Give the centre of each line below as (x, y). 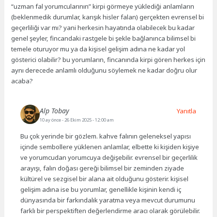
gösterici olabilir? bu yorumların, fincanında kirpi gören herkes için (108, 60)
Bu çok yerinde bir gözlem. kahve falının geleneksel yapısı (106, 136)
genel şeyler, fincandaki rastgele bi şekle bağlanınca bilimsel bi (104, 39)
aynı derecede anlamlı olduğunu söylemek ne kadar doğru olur (104, 70)
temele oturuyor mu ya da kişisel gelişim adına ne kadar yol (98, 49)
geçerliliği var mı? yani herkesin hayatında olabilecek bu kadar (103, 28)
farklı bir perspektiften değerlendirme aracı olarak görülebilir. (110, 210)
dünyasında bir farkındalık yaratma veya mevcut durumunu (108, 200)
